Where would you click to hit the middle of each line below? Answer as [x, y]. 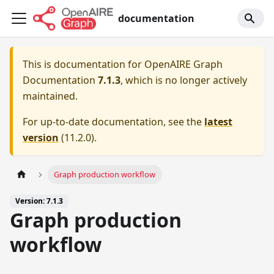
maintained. [50, 96]
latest [218, 122]
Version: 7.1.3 [39, 201]
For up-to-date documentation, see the [113, 122]
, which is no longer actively [184, 80]
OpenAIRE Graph [183, 64]
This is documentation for [83, 64]
